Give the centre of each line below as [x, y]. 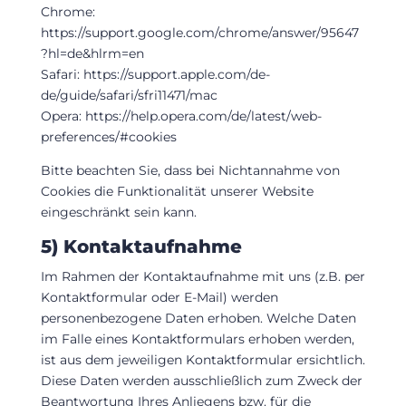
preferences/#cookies [108, 136]
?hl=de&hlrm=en [92, 53]
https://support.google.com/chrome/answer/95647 [199, 32]
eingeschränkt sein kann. [118, 212]
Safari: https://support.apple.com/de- [155, 74]
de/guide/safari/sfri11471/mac [129, 95]
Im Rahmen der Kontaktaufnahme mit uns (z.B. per [203, 276]
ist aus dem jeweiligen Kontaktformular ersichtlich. [203, 359]
